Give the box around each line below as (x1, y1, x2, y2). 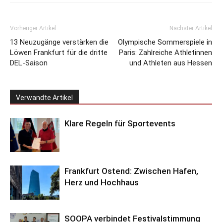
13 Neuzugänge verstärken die (10, 38, 109, 47)
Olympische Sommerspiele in (118, 38, 212, 47)
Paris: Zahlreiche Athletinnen (119, 48, 212, 57)
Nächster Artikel (169, 25, 212, 32)
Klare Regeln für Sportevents (64, 118, 175, 128)
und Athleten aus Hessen (129, 58, 212, 67)
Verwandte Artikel (16, 94, 73, 102)
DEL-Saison (10, 58, 48, 67)
